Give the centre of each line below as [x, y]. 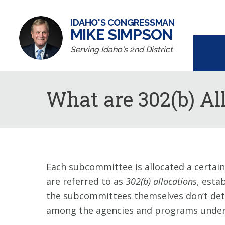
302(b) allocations [161, 181]
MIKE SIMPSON [122, 34]
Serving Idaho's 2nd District [122, 49]
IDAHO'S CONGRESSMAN [123, 22]
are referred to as [86, 181]
